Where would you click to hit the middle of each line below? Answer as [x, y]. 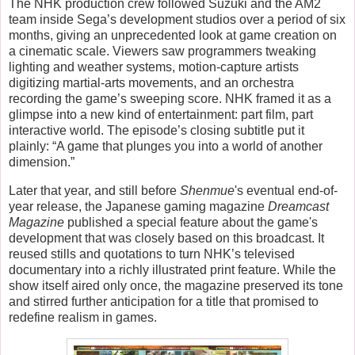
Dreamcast [298, 207]
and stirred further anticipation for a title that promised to [164, 302]
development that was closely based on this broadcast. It [166, 239]
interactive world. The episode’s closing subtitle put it [157, 131]
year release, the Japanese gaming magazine [138, 207]
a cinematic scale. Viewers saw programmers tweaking [162, 52]
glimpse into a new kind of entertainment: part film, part [161, 115]
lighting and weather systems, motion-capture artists [154, 67]
